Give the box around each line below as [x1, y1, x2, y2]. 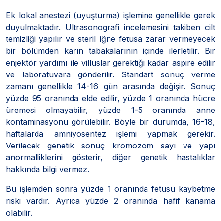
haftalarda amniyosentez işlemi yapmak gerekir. [6, 128, 215, 139]
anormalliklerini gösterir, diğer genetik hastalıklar [6, 152, 215, 162]
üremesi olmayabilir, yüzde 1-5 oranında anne [6, 105, 215, 115]
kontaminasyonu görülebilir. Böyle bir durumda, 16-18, [6, 116, 215, 127]
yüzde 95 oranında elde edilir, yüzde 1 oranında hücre [6, 93, 215, 103]
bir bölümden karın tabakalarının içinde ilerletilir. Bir [6, 45, 215, 56]
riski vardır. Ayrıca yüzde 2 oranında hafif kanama [6, 195, 215, 206]
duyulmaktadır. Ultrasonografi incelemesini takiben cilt [6, 22, 215, 32]
